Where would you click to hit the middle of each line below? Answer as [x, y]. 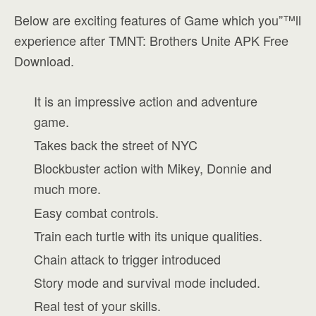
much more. [68, 189]
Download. [44, 61]
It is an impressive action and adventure [146, 101]
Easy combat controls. [97, 212]
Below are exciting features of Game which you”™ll [158, 20]
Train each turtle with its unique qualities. [148, 235]
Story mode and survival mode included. [147, 282]
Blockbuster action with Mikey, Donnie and [153, 168]
